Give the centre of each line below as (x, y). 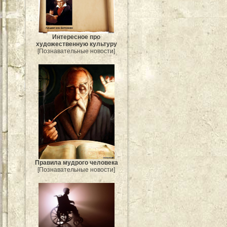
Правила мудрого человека (77, 163)
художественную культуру (77, 44)
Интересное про (77, 37)
